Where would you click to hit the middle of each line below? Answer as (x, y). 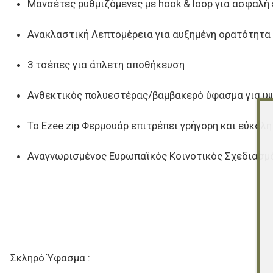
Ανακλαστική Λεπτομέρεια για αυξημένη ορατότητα (149, 34)
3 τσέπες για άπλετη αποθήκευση (106, 64)
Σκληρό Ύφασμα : (50, 257)
